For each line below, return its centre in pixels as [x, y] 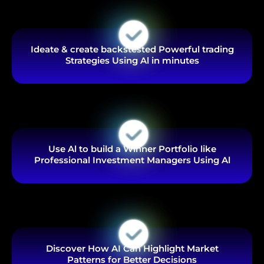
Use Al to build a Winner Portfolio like [132, 149]
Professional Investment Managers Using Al [132, 160]
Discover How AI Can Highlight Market [132, 249]
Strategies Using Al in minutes [132, 61]
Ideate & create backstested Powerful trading [132, 49]
